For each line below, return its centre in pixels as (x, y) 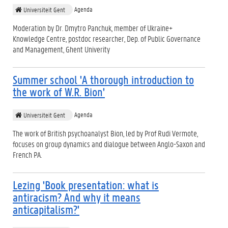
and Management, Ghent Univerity (61, 49)
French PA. (27, 154)
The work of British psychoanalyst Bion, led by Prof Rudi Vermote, (105, 133)
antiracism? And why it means (77, 197)
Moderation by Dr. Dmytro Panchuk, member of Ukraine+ (93, 27)
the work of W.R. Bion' (59, 92)
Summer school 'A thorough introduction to (103, 79)
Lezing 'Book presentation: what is (86, 185)
